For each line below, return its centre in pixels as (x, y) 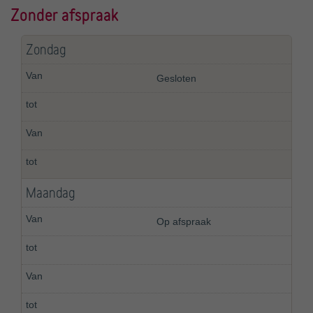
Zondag (46, 50)
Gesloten (176, 79)
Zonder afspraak (65, 15)
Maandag (50, 193)
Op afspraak (184, 222)
